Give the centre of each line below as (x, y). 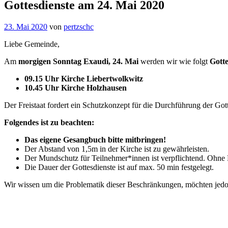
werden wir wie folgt (174, 61)
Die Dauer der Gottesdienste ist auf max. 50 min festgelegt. (119, 167)
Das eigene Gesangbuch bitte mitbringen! (95, 139)
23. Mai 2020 (26, 26)
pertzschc (79, 26)
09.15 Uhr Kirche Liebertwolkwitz (85, 78)
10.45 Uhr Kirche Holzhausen (76, 88)
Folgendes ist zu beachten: (49, 122)
